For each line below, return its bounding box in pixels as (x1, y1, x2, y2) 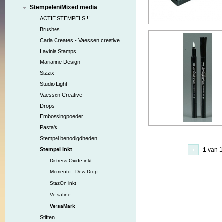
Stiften (40, 214, 55, 220)
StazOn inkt (50, 180, 76, 186)
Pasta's (40, 124, 57, 130)
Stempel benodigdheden (40, 135, 97, 141)
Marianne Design (40, 59, 80, 65)
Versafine (50, 192, 71, 197)
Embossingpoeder (40, 113, 83, 119)
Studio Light (40, 81, 67, 87)
